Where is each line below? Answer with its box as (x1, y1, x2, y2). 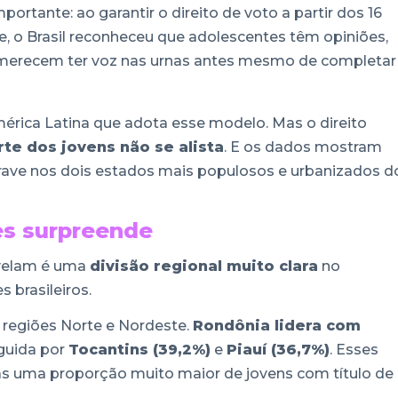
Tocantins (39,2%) (68, 341, 211, 359)
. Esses (330, 341, 378, 359)
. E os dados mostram (224, 138, 382, 155)
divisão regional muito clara (90, 258, 318, 275)
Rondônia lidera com (193, 317, 361, 335)
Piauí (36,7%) (227, 341, 330, 359)
